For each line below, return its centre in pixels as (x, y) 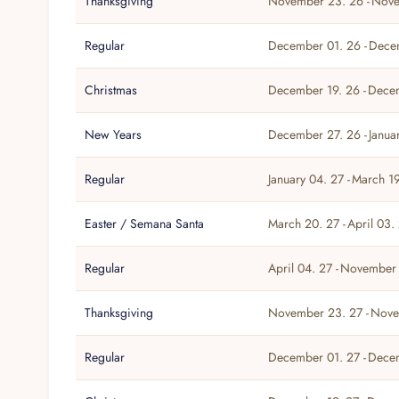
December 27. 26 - (318, 135)
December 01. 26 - (318, 46)
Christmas (111, 90)
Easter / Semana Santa (145, 224)
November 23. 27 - (319, 313)
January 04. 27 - (309, 179)
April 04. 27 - (304, 269)
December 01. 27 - (318, 358)
